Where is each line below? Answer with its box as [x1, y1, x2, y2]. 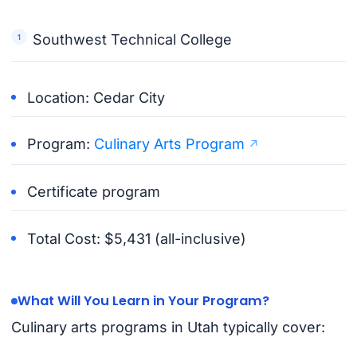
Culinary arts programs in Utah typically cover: [10, 319, 325, 336]
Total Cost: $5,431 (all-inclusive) [27, 229, 247, 247]
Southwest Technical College [33, 31, 233, 49]
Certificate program [27, 183, 161, 201]
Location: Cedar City [27, 88, 166, 106]
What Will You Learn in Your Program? [17, 292, 269, 311]
